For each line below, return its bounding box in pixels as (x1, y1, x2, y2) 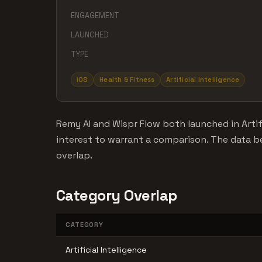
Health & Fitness (99, 75, 155, 84)
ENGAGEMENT (71, 11, 119, 21)
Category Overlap (56, 185, 177, 205)
